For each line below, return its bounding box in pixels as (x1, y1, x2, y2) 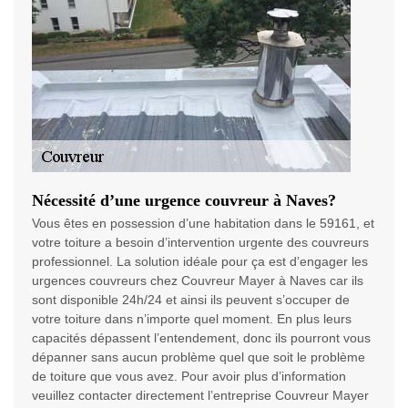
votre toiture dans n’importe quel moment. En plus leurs (32, 311, 352, 327)
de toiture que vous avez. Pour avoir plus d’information (32, 369, 346, 384)
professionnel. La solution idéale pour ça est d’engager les (32, 254, 368, 270)
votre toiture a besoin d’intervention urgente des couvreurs (32, 235, 369, 250)
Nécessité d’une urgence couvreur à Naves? (32, 191, 336, 210)
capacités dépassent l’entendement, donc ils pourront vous (32, 331, 371, 346)
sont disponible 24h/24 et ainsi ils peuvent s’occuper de (32, 292, 350, 308)
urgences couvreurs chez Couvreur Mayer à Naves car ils (32, 273, 363, 289)
